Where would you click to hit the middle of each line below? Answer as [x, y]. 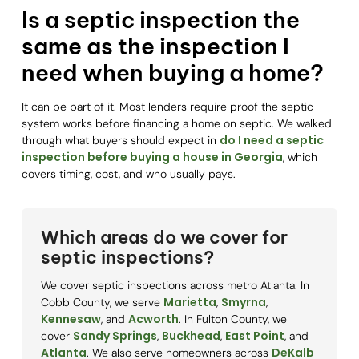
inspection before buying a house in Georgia [152, 157]
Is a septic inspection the [160, 20]
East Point [254, 336]
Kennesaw [71, 319]
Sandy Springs [115, 336]
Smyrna [243, 303]
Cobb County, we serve [102, 303]
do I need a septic [271, 141]
